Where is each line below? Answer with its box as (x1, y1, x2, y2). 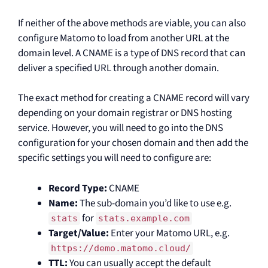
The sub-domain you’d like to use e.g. (78, 196, 232, 211)
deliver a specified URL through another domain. (18, 60, 219, 75)
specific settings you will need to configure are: (18, 151, 211, 165)
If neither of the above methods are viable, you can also (18, 16, 246, 31)
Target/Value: (48, 226, 109, 240)
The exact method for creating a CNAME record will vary (18, 91, 249, 105)
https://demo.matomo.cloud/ (51, 242, 191, 254)
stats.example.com (98, 212, 190, 224)
